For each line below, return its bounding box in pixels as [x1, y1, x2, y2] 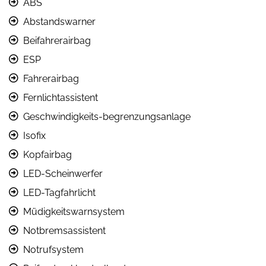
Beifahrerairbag [23, 35, 91, 47]
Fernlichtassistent [23, 92, 98, 104]
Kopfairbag [23, 149, 72, 161]
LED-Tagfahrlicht [23, 187, 96, 199]
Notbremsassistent [23, 225, 106, 237]
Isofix [23, 130, 46, 142]
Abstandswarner [23, 16, 96, 28]
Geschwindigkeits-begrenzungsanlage [23, 111, 191, 123]
